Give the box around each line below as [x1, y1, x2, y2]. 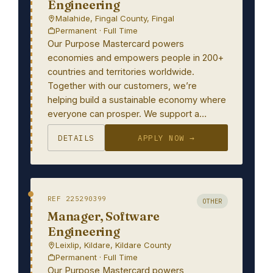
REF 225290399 [48, 194, 107, 203]
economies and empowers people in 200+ [48, 52, 224, 63]
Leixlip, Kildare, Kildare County [55, 240, 171, 250]
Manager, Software [48, 208, 160, 224]
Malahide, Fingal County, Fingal [55, 13, 174, 23]
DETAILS [58, 133, 94, 143]
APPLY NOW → [138, 133, 195, 143]
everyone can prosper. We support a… [48, 108, 207, 119]
